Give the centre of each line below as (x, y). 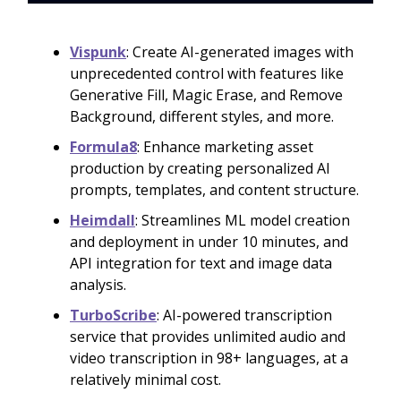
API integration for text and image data (201, 264)
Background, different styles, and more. (202, 117)
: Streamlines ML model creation (243, 221)
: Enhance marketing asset (225, 147)
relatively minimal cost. (145, 380)
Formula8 (103, 147)
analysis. (98, 285)
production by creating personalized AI (200, 169)
